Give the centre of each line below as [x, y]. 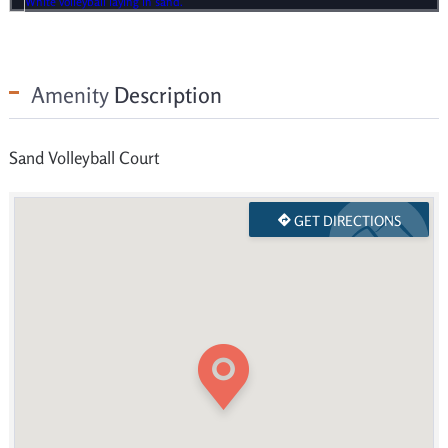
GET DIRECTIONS [345, 220]
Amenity [69, 95]
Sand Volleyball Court [84, 157]
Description [165, 95]
